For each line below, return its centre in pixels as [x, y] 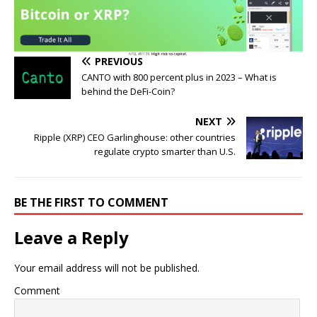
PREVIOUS [119, 62]
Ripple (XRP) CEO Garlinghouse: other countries [135, 138]
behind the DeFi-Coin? [128, 92]
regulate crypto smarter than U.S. [165, 152]
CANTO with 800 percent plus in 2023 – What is [179, 77]
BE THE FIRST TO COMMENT [91, 203]
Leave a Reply [71, 238]
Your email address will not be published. [107, 268]
